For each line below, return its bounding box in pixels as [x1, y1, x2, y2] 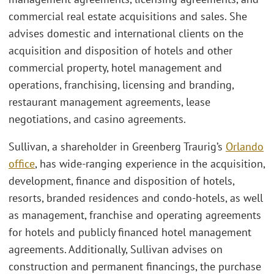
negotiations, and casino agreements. [9, 111, 186, 126]
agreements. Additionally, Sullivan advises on [9, 242, 223, 257]
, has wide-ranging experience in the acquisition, [35, 157, 265, 171]
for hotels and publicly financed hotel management [9, 225, 251, 240]
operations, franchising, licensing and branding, [9, 77, 234, 92]
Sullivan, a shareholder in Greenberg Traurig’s [9, 139, 226, 154]
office [9, 157, 35, 171]
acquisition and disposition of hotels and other [9, 43, 232, 57]
